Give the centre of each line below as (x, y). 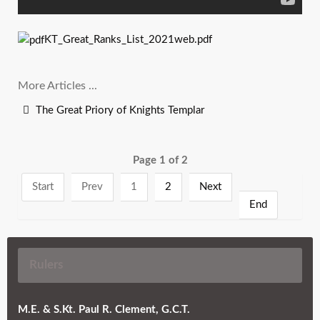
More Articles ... (57, 85)
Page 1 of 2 (160, 160)
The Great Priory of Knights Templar (119, 110)
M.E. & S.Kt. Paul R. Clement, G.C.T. (104, 309)
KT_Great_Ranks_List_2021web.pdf (128, 40)
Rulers (46, 265)
